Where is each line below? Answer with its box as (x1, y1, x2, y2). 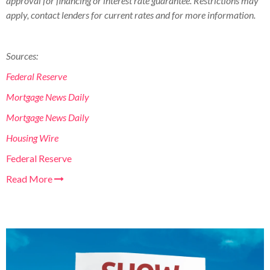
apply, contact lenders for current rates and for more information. (6, 8, 256, 20)
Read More (6, 172, 54, 184)
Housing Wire (6, 131, 58, 143)
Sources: (6, 49, 40, 61)
